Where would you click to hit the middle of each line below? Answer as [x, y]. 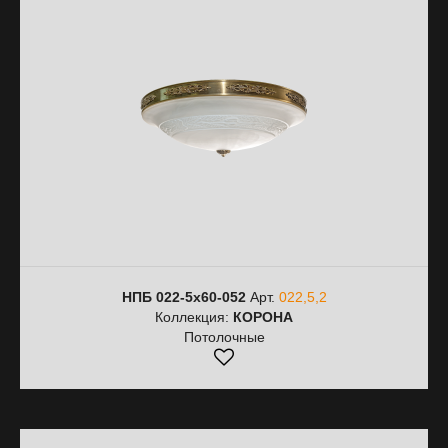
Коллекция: [194, 317]
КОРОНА [263, 317]
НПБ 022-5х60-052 [183, 297]
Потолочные [224, 337]
